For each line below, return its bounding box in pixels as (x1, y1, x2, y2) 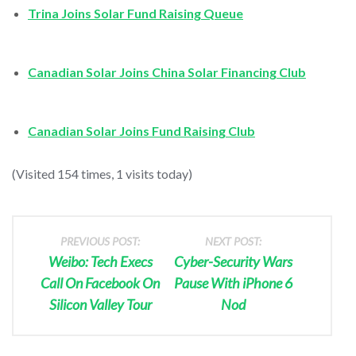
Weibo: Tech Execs (48, 252, 153, 270)
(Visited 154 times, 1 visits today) (12, 165, 192, 181)
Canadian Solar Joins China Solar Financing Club (28, 64, 306, 79)
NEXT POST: (205, 234, 262, 248)
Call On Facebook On (41, 273, 161, 292)
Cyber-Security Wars (174, 252, 293, 270)
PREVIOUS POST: (60, 234, 141, 248)
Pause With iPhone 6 (174, 273, 293, 292)
